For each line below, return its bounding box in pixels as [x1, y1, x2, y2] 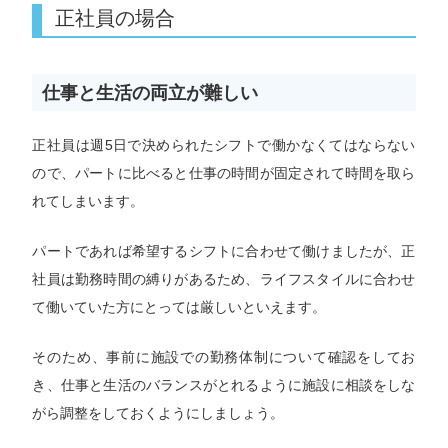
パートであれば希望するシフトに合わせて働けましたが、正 [32, 243, 416, 260]
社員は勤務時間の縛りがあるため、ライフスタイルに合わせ [32, 271, 416, 288]
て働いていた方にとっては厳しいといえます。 [32, 299, 327, 316]
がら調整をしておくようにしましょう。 [32, 405, 285, 422]
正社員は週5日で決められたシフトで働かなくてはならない [32, 136, 416, 153]
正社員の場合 [55, 5, 176, 30]
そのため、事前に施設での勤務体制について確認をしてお [32, 349, 416, 366]
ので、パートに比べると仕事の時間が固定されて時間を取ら [32, 164, 416, 181]
